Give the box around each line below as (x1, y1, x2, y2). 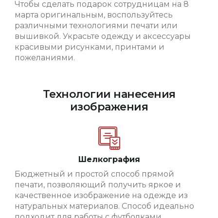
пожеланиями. (15, 53, 75, 63)
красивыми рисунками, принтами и (15, 42, 164, 52)
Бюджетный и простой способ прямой (15, 169, 174, 179)
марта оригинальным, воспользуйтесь (15, 10, 173, 20)
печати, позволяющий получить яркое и (15, 180, 181, 190)
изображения (70, 100, 148, 114)
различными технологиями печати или (15, 21, 178, 31)
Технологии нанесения (42, 88, 176, 101)
